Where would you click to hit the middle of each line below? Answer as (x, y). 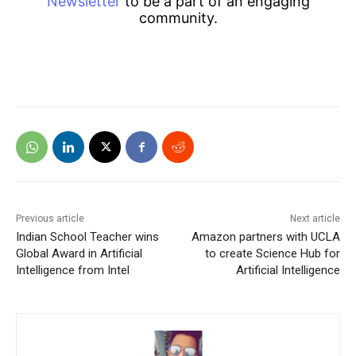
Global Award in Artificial (79, 254)
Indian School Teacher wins (87, 237)
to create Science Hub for (272, 254)
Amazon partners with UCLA (265, 237)
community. (178, 18)
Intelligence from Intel (73, 271)
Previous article (50, 219)
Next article (315, 219)
